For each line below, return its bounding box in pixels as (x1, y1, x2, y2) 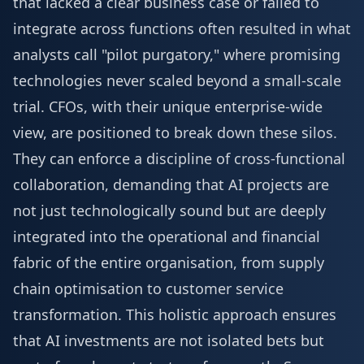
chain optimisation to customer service (13, 279, 284, 298)
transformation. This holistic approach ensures (13, 305, 336, 324)
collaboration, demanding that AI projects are (13, 175, 329, 194)
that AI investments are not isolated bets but (13, 331, 324, 350)
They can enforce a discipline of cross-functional (13, 149, 345, 168)
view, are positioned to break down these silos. (13, 123, 337, 142)
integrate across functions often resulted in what (13, 19, 351, 38)
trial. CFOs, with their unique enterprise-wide (13, 97, 323, 116)
